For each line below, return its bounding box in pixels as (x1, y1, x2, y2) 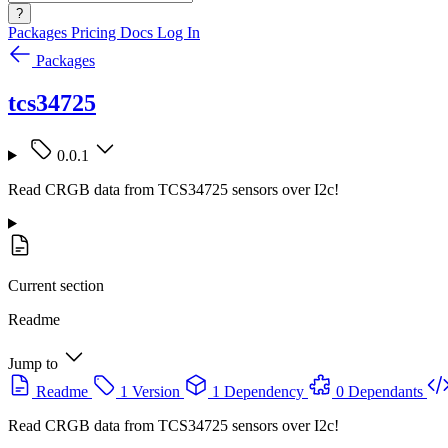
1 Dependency (212, 382, 304, 400)
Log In (157, 24, 200, 41)
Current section (8, 276, 104, 294)
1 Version (120, 382, 180, 400)
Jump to (8, 354, 58, 372)
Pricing (71, 24, 120, 41)
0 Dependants (336, 382, 423, 400)
